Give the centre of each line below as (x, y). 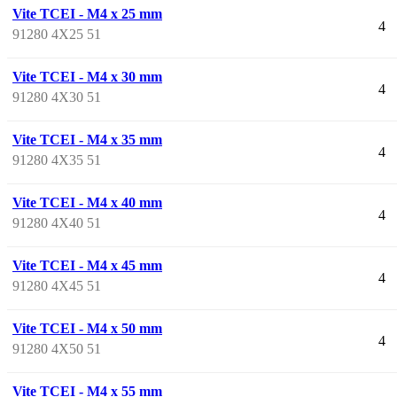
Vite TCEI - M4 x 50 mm (87, 328)
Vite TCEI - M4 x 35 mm (87, 139)
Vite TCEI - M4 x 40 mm (87, 202)
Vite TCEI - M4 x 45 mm (87, 265)
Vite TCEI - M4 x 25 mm (87, 13)
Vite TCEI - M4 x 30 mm (87, 76)
